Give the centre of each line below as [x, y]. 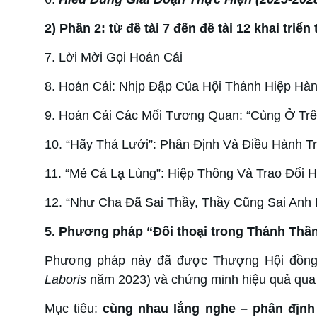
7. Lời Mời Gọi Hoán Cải [114, 57]
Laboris [65, 279]
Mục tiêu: [74, 308]
